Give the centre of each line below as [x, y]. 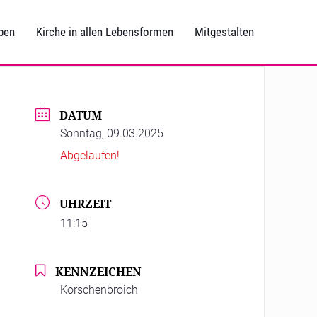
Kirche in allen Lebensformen [105, 32]
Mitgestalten [224, 32]
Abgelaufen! [90, 156]
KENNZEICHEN [99, 271]
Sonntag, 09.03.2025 [112, 134]
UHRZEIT [86, 204]
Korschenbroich [99, 289]
